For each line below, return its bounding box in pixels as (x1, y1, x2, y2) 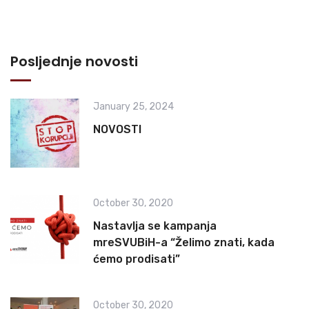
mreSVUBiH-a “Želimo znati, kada (93, 236, 275, 250)
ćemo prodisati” (93, 252, 180, 266)
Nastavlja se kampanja (93, 219, 217, 233)
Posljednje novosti (10, 52, 138, 72)
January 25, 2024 (93, 101, 174, 113)
